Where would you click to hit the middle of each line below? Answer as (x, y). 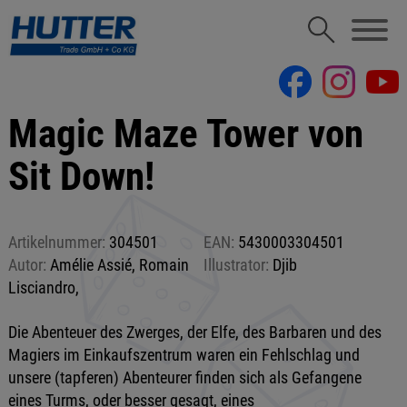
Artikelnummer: (56, 242)
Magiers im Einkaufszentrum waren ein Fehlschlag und (184, 355)
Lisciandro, (43, 288)
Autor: (27, 265)
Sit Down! (81, 177)
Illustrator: (236, 265)
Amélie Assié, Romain (117, 265)
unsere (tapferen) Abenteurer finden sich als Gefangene (184, 377)
